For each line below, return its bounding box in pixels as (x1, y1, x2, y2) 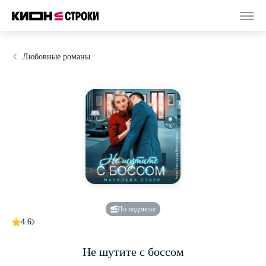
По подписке (118, 205, 156, 213)
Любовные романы (23, 52, 90, 61)
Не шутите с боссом (82, 245, 184, 258)
